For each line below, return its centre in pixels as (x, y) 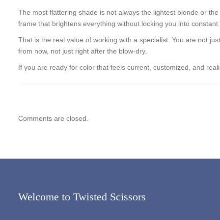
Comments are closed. (53, 118)
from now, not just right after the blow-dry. (82, 51)
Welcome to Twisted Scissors (82, 197)
